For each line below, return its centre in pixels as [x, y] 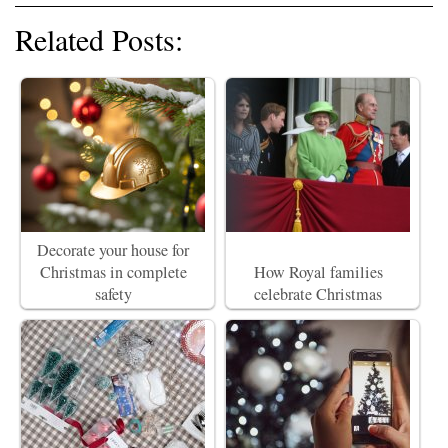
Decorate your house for [113, 250]
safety [113, 294]
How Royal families [318, 272]
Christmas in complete [113, 272]
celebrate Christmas [318, 294]
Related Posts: [99, 39]
